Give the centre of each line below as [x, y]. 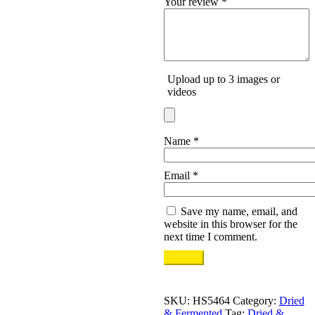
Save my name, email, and [239, 212]
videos [181, 92]
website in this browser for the [230, 224]
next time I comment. [210, 237]
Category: [256, 301]
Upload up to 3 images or [223, 79]
